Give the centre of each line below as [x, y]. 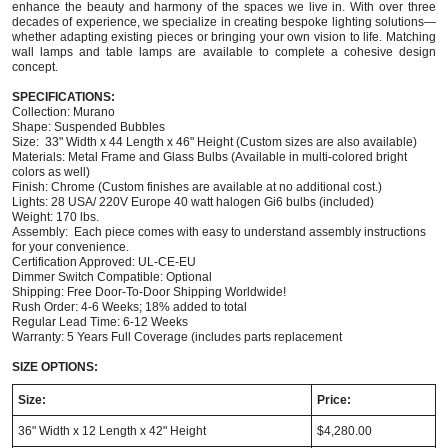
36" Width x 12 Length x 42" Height [112, 430]
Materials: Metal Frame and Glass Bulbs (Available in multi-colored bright [209, 156]
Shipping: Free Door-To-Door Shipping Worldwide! [149, 291]
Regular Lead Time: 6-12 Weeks [103, 321]
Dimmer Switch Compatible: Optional [113, 276]
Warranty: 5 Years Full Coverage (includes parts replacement [177, 336]
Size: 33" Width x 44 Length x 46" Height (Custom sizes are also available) [216, 141]
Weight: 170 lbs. [57, 216]
